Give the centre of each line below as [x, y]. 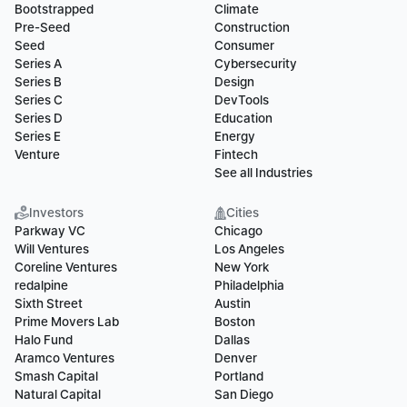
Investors [56, 213]
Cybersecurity [256, 64]
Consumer [244, 45]
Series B [38, 82]
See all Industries [263, 173]
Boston [235, 322]
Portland [239, 376]
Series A [38, 64]
